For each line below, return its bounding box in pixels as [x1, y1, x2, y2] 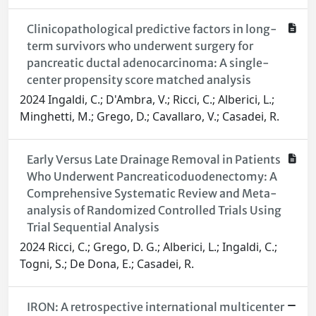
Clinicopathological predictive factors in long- [26, 22, 277, 37]
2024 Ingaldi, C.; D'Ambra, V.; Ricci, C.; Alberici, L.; [20, 92, 274, 108]
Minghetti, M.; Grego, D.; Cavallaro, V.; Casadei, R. [20, 109, 279, 125]
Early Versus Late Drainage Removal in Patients [26, 152, 281, 167]
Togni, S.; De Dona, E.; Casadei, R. [20, 256, 194, 272]
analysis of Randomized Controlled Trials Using [26, 203, 281, 218]
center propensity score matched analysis [26, 73, 251, 87]
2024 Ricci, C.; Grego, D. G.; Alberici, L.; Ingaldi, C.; [20, 239, 277, 255]
